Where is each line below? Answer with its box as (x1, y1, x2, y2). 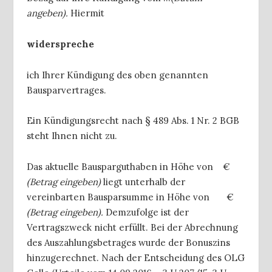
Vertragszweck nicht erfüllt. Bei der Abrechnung (27, 221, 238, 233)
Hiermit (68, 7, 104, 19)
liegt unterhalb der (101, 175, 185, 188)
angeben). (27, 7, 68, 19)
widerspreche (27, 38, 94, 50)
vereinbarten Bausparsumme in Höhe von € (27, 191, 234, 203)
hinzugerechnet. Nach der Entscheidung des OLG (27, 251, 245, 263)
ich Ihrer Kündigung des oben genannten (27, 69, 208, 81)
